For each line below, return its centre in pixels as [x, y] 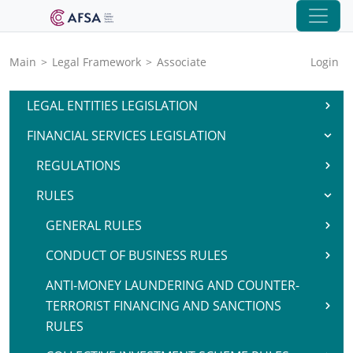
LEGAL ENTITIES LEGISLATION [112, 106]
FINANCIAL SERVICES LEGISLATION [126, 136]
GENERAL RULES [94, 225]
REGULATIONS [78, 165]
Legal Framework [97, 61]
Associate [182, 61]
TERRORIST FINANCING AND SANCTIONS [163, 306]
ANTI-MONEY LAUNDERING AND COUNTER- [173, 285]
